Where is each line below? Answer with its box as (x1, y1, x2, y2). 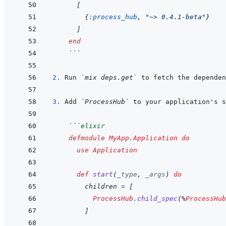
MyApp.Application (109, 134, 178, 142)
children (85, 183, 117, 191)
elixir (81, 122, 105, 130)
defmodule (69, 134, 105, 142)
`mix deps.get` (81, 74, 137, 82)
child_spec (137, 195, 178, 203)
